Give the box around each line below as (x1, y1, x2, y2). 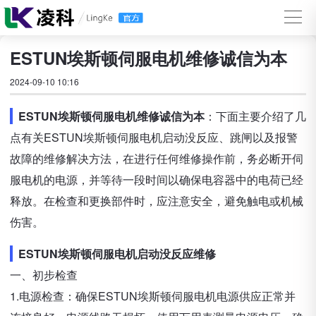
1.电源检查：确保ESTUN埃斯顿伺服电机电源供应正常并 (10, 288, 296, 304)
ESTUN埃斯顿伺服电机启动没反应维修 (18, 245, 216, 262)
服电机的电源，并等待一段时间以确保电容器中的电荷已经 (10, 171, 303, 188)
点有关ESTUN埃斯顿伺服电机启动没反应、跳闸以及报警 (10, 129, 298, 145)
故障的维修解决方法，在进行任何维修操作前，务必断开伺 (10, 150, 303, 166)
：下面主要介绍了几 (205, 108, 306, 124)
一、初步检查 (10, 267, 78, 283)
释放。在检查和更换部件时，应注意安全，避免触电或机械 (10, 193, 303, 209)
